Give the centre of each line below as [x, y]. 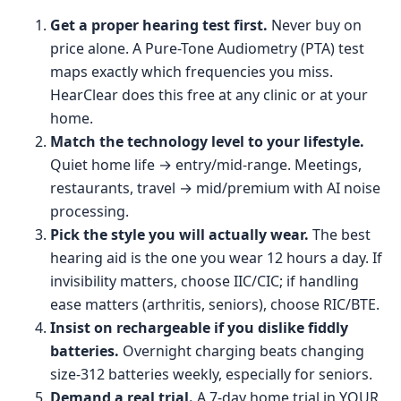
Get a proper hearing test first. [159, 25]
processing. [90, 211]
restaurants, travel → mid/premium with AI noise [215, 188]
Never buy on [315, 25]
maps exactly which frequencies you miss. [192, 71]
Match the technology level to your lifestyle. [207, 141]
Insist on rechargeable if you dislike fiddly [199, 327]
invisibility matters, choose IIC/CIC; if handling [205, 281]
